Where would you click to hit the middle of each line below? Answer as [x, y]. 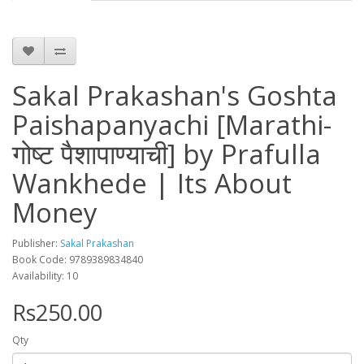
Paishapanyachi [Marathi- [172, 125]
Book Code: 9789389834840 [78, 260]
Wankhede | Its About [152, 184]
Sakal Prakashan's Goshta [175, 96]
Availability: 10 [45, 276]
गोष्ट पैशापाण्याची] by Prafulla [167, 154]
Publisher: [36, 244]
